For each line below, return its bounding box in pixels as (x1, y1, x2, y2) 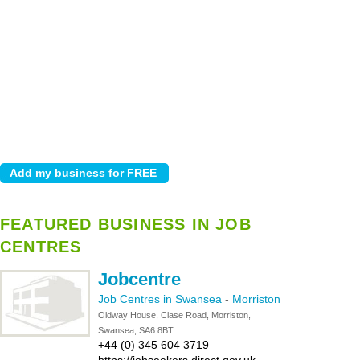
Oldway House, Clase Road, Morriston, (98, 310, 251, 320)
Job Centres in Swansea (98, 292, 225, 305)
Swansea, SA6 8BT (98, 325, 174, 335)
